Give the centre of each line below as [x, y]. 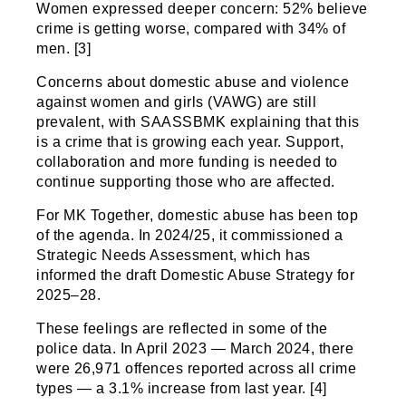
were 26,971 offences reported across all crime [197, 369]
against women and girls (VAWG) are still [177, 102]
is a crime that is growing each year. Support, [190, 142]
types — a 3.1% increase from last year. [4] [182, 389]
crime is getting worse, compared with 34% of [191, 29]
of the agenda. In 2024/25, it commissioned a [190, 236]
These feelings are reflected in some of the [182, 329]
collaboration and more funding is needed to [187, 162]
